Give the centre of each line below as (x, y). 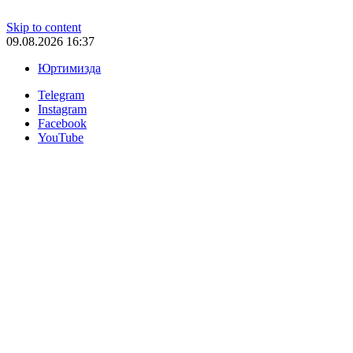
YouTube (61, 137)
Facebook (62, 123)
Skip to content (44, 27)
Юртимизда (69, 68)
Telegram (61, 95)
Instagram (62, 109)
